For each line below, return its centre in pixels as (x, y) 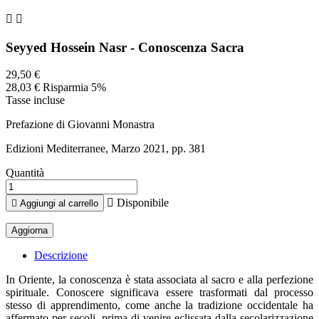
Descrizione (61, 256)
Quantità (25, 173)
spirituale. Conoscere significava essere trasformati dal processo (159, 293)
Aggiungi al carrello (59, 204)
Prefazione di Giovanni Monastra (80, 125)
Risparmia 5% (74, 88)
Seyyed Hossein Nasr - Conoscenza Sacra (125, 47)
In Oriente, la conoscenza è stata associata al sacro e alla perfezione (159, 280)
